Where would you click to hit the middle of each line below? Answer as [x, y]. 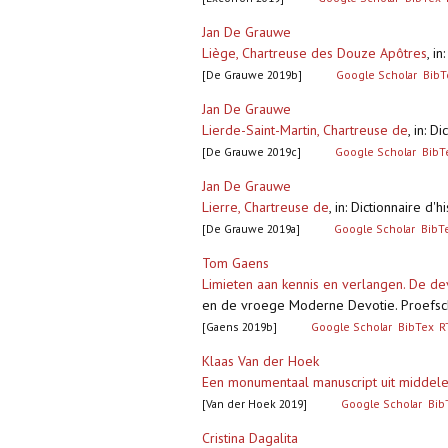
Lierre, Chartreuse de [265, 207]
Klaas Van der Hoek [260, 361]
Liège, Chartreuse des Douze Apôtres [314, 53]
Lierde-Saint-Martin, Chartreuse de [305, 130]
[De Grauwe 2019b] [252, 75]
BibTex [415, 327]
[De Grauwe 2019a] [251, 229]
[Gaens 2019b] [239, 327]
